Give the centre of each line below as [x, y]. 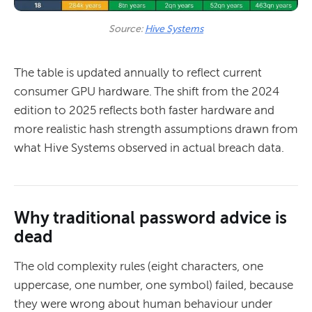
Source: [127, 29]
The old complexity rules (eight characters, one [139, 266]
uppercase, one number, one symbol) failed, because [154, 284]
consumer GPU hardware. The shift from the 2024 [147, 91]
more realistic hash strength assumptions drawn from [156, 128]
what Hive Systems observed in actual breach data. [149, 147]
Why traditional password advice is [150, 217]
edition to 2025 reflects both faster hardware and [144, 110]
